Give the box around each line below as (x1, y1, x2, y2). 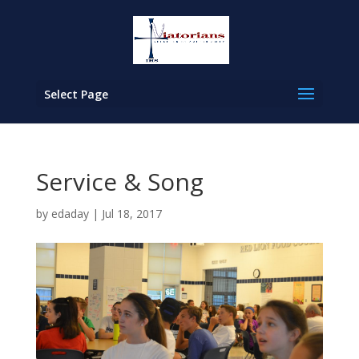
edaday (50, 206, 89, 221)
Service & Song (35, 165, 204, 198)
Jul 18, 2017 (101, 206, 162, 221)
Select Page (43, 87, 108, 102)
